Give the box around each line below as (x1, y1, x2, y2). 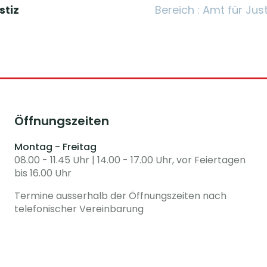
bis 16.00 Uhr (14, 166, 72, 180)
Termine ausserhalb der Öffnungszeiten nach (14, 189, 226, 203)
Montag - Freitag (14, 140, 97, 154)
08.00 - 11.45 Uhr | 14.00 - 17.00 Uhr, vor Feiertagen (14, 153, 246, 167)
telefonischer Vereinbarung (14, 202, 144, 216)
